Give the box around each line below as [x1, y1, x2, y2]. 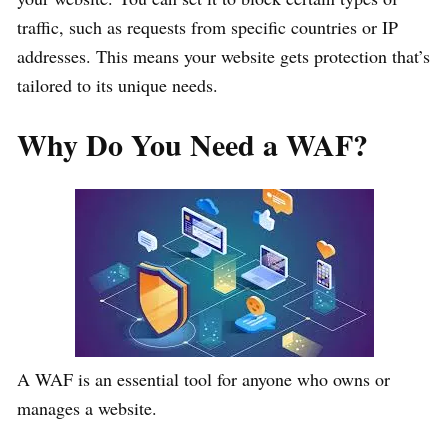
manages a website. [17, 396, 157, 421]
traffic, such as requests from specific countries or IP [17, 15, 398, 40]
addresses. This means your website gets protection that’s [17, 44, 430, 69]
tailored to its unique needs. [17, 73, 218, 98]
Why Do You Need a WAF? [17, 122, 368, 167]
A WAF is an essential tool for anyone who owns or [17, 367, 390, 392]
